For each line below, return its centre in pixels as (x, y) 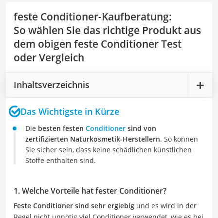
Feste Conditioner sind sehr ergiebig (74, 206)
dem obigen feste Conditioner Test (98, 44)
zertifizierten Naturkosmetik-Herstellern (93, 139)
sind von (141, 128)
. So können (179, 139)
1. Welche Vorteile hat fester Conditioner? (90, 191)
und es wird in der (165, 206)
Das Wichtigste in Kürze (70, 111)
